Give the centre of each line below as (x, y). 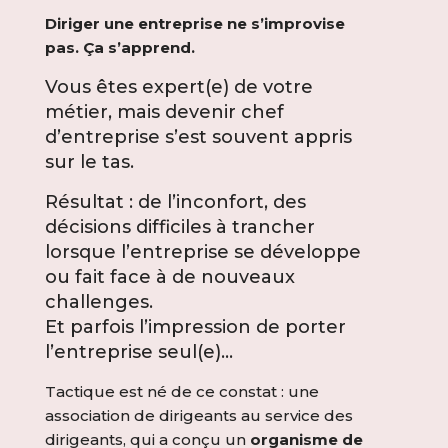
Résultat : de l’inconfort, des (175, 202)
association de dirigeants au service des (198, 415)
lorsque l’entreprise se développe (202, 252)
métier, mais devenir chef (164, 112)
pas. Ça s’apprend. (119, 47)
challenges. (98, 302)
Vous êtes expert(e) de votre (178, 87)
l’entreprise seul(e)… (138, 352)
